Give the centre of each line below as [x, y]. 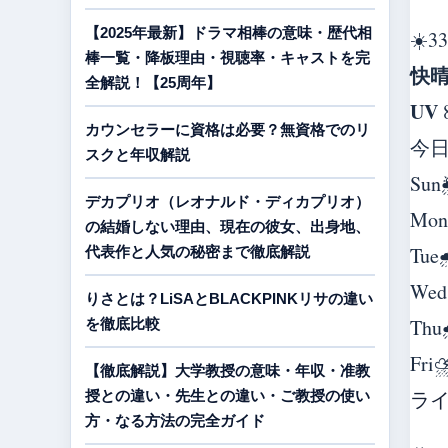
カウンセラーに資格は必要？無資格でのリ [227, 129]
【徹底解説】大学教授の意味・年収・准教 [227, 370]
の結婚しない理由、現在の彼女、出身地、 [227, 226]
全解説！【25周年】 [153, 82]
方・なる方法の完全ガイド [175, 420]
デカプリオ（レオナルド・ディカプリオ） [227, 201]
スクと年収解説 [137, 154]
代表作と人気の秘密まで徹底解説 [197, 251]
